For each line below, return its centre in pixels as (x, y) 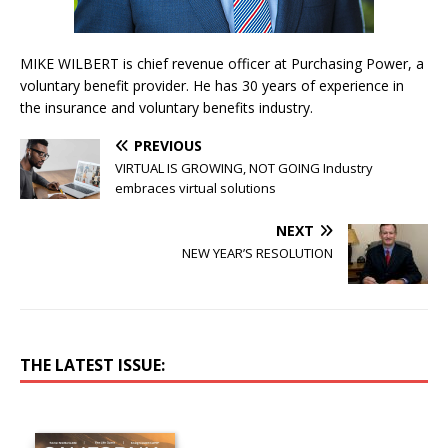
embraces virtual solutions (195, 188)
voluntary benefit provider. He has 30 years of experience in (212, 85)
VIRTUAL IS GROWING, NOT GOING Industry (244, 168)
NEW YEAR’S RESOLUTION (257, 253)
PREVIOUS (168, 145)
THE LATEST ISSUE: (92, 365)
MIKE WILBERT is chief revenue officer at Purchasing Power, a (222, 63)
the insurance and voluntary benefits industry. (166, 107)
